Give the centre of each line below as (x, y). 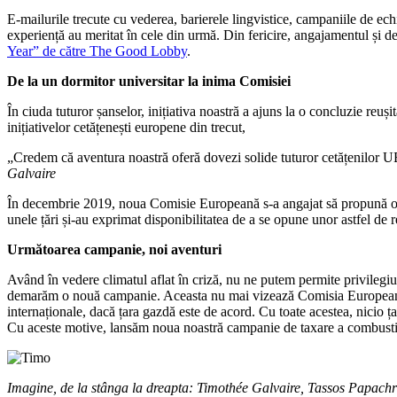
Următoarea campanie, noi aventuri (114, 249)
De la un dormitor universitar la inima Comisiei (149, 81)
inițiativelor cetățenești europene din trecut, (126, 127)
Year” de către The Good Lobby (97, 51)
